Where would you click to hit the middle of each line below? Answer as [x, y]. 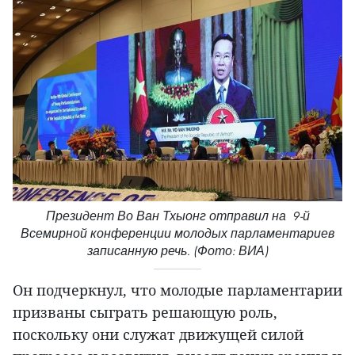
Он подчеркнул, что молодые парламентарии [177, 290]
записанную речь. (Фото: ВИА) [177, 251]
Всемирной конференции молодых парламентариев [177, 234]
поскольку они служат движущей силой [158, 335]
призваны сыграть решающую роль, [145, 313]
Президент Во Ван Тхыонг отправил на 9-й [177, 216]
